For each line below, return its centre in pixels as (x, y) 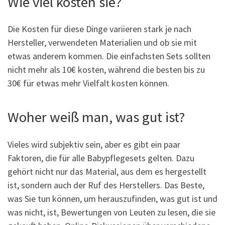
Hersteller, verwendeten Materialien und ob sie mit (102, 43)
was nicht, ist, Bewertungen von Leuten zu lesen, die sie (111, 212)
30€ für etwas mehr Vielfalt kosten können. (88, 83)
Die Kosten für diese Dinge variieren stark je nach (99, 29)
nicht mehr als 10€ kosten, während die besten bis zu (106, 70)
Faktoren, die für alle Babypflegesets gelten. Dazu (101, 158)
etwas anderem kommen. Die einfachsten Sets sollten (109, 56)
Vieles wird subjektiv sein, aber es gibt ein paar (94, 144)
